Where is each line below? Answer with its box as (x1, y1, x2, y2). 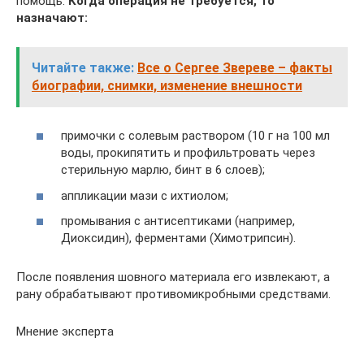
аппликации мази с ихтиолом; (61, 188, 228, 203)
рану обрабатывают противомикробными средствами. (16, 287, 331, 302)
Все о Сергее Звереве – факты (137, 59, 332, 76)
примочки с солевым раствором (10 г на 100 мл (61, 128, 330, 144)
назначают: (16, 10, 88, 25)
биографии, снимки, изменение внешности (32, 77, 302, 93)
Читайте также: (32, 59, 134, 76)
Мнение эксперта (16, 324, 114, 340)
